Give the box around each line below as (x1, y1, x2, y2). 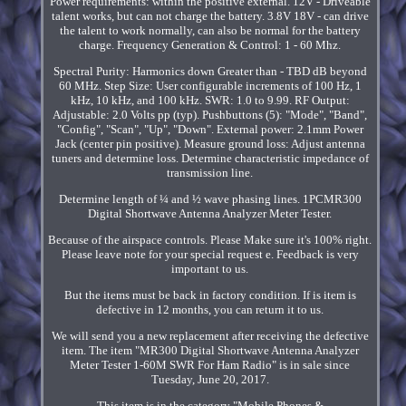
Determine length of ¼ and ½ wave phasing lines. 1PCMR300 (58, 192, 362, 207)
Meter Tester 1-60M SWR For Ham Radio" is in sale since (70, 358, 351, 372)
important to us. (171, 262, 249, 276)
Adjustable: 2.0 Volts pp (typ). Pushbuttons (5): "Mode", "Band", (53, 108, 368, 122)
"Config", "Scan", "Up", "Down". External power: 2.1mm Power (56, 122, 363, 137)
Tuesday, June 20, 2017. (150, 372, 269, 387)
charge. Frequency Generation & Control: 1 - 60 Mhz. (79, 38, 342, 53)
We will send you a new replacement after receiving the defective (51, 329, 369, 343)
